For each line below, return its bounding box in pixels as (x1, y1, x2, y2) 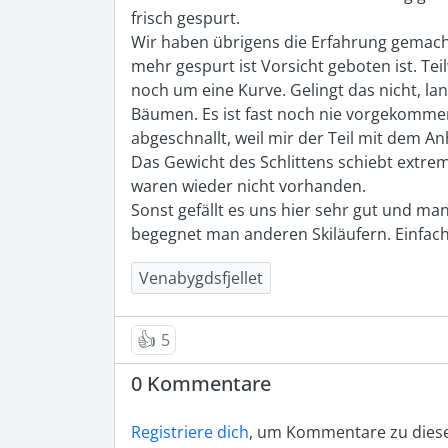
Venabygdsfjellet (139, 267, 263, 290)
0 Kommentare (131, 370, 271, 398)
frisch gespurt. (131, 7, 240, 30)
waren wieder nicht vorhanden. (131, 175, 370, 198)
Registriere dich (131, 421, 249, 444)
